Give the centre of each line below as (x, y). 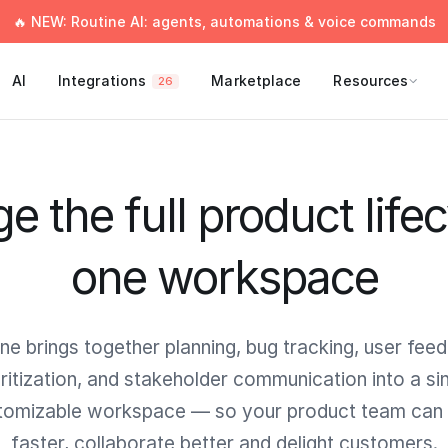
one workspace (224, 277)
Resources (371, 80)
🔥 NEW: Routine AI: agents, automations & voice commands (224, 21)
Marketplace (256, 80)
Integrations (102, 80)
